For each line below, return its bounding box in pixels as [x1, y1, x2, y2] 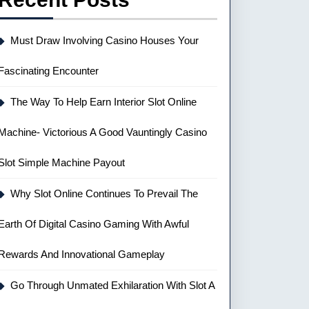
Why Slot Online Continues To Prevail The [10, 188, 198, 199]
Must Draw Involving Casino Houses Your [10, 34, 199, 46]
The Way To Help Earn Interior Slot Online [10, 96, 197, 108]
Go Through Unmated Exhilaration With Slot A [10, 279, 215, 291]
